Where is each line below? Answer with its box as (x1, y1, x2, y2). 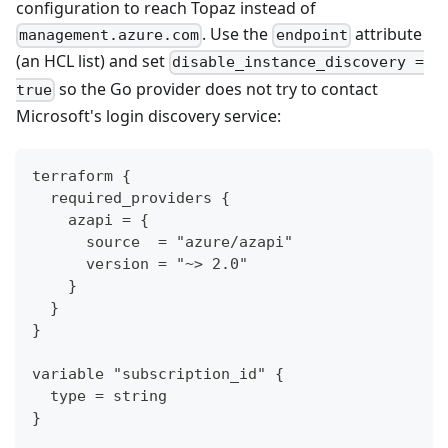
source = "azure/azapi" (32, 232, 293, 251)
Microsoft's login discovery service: (16, 104, 281, 127)
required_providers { (32, 188, 230, 207)
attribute (350, 23, 422, 46)
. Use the (202, 23, 273, 46)
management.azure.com (19, 26, 200, 45)
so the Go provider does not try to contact (55, 77, 379, 100)
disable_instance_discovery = (172, 53, 425, 72)
